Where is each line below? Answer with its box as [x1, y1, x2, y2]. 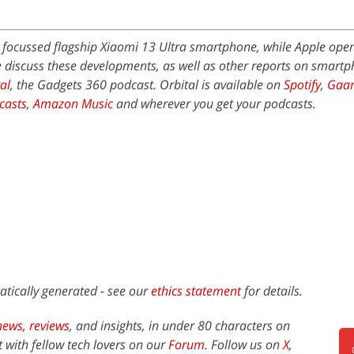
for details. [241, 282, 303, 299]
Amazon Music [33, 95, 113, 112]
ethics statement [151, 282, 241, 299]
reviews [29, 317, 70, 334]
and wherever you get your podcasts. [113, 95, 316, 112]
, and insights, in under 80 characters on [70, 317, 290, 334]
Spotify [284, 76, 321, 93]
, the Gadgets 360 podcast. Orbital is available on [10, 76, 284, 93]
